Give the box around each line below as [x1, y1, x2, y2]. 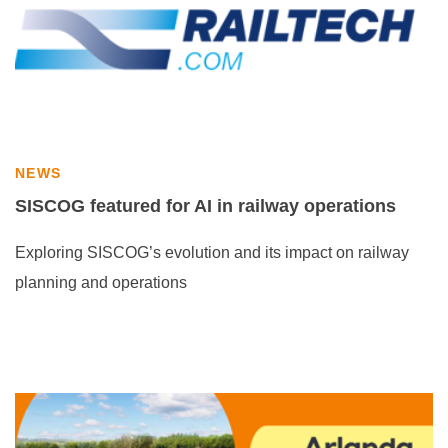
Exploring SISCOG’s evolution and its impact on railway [15, 244, 409, 261]
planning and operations [15, 274, 187, 291]
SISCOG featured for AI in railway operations [15, 196, 396, 216]
